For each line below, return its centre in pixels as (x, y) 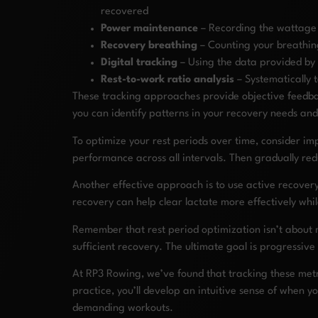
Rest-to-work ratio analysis (168, 80)
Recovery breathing (149, 46)
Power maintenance (149, 29)
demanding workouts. (123, 308)
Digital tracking (139, 63)
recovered (125, 12)
